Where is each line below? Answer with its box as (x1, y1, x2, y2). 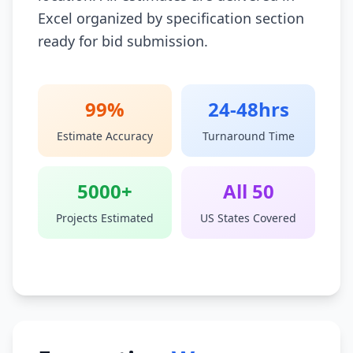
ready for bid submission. (38, 32, 208, 50)
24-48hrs (207, 96, 289, 122)
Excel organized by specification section (38, 9, 304, 28)
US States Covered (200, 210, 296, 225)
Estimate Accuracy (57, 128, 153, 143)
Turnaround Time (202, 128, 295, 143)
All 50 (222, 178, 274, 204)
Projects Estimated (56, 210, 154, 225)
